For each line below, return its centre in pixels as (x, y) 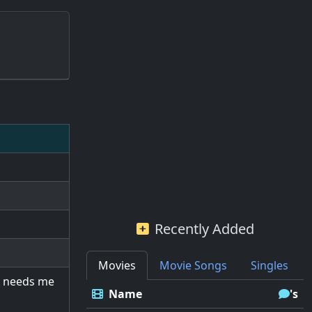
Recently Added (204, 229)
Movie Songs (193, 265)
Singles (270, 265)
